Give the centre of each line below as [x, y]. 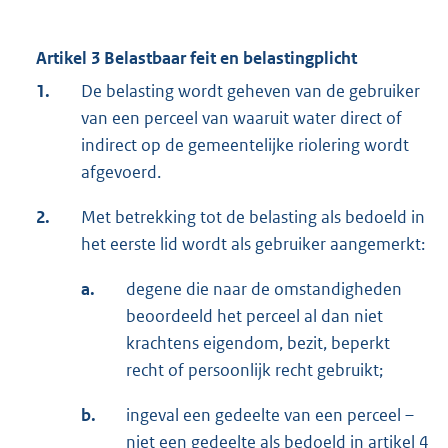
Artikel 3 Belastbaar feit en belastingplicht [196, 58]
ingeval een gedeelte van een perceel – [270, 415]
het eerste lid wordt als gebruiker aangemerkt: [253, 244]
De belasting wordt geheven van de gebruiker [250, 91]
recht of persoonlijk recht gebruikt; [254, 370]
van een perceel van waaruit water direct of [241, 118]
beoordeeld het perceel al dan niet [254, 316]
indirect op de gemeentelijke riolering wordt [245, 145]
